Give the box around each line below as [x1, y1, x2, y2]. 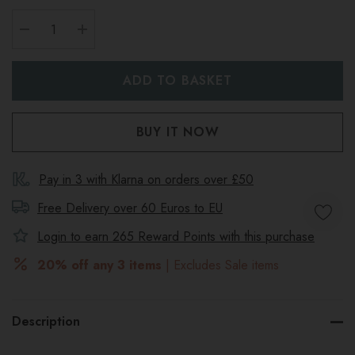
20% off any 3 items [37, 256, 162, 274]
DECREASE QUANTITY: [25, 39, 172, 57]
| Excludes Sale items [162, 256, 279, 274]
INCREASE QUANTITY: [82, 39, 226, 57]
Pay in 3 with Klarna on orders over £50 [39, 170, 254, 189]
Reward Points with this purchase [134, 227, 315, 246]
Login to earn [37, 227, 113, 246]
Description [12, 312, 80, 330]
